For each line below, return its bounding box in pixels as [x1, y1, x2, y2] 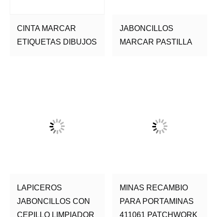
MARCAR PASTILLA [120, 37, 193, 46]
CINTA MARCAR [17, 24, 76, 32]
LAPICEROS [17, 184, 62, 192]
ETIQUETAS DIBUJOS [17, 37, 97, 46]
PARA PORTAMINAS [120, 197, 194, 206]
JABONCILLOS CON [17, 197, 90, 206]
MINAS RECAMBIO [120, 184, 188, 192]
